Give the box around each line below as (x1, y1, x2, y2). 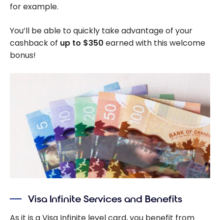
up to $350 (60, 37, 104, 49)
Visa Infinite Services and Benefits (28, 192, 183, 205)
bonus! (10, 50, 36, 61)
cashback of (10, 37, 60, 49)
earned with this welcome (104, 37, 205, 49)
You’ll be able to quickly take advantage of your (10, 25, 192, 37)
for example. (10, 1, 58, 13)
